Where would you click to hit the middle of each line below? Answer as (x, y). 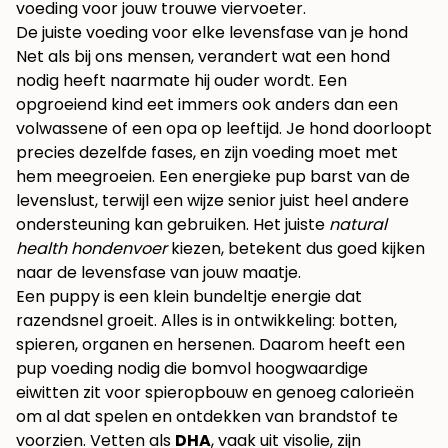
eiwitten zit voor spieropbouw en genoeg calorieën (215, 393)
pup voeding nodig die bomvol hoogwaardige (192, 369)
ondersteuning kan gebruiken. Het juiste (172, 225)
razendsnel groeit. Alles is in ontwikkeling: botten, (206, 321)
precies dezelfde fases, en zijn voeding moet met (207, 153)
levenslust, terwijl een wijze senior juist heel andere (212, 201)
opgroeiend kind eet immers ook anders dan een (207, 105)
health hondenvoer (91, 249)
